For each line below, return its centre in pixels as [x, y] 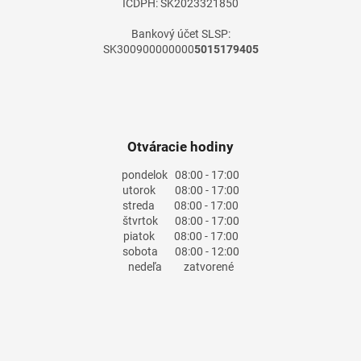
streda [139, 206]
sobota [140, 252]
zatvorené [197, 267]
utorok [139, 191]
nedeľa [145, 267]
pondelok [145, 175]
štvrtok [140, 221]
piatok [139, 237]
